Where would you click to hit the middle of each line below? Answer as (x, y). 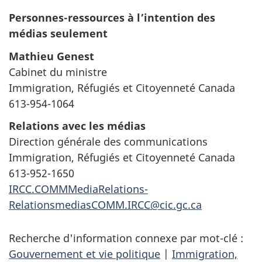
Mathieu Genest (51, 56)
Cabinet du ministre (58, 72)
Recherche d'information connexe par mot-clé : (126, 238)
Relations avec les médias (77, 126)
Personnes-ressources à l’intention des (112, 18)
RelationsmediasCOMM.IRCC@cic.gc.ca (105, 205)
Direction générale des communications (108, 142)
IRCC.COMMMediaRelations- (78, 189)
